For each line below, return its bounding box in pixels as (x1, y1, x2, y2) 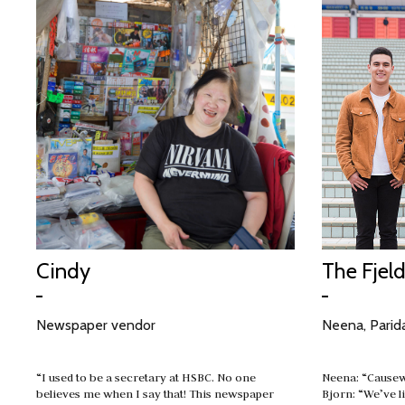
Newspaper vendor (36, 316, 155, 334)
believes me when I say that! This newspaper (36, 386, 274, 400)
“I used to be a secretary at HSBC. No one (36, 370, 256, 384)
